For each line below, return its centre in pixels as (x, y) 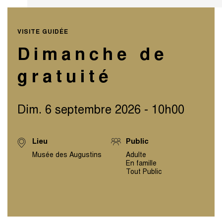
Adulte (136, 156)
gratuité (65, 78)
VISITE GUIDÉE (43, 32)
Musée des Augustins (67, 156)
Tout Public (144, 173)
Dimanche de (93, 56)
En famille (141, 164)
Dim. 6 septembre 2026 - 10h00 (101, 111)
